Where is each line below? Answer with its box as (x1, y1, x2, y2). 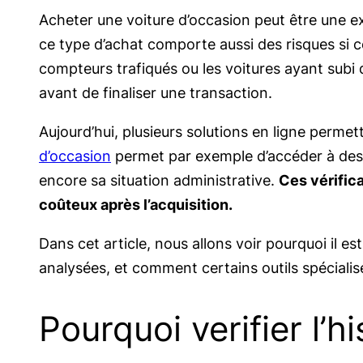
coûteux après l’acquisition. (39, 195, 233, 213)
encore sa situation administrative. (39, 171, 279, 189)
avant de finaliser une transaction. (39, 83, 272, 101)
